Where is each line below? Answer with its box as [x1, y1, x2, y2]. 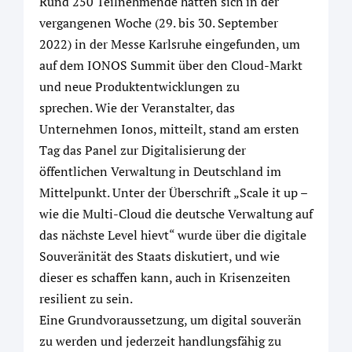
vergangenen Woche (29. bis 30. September [39, 14, 278, 31]
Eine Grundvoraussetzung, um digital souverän [39, 311, 302, 328]
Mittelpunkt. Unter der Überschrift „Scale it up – [39, 184, 307, 201]
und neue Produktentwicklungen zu [39, 78, 240, 95]
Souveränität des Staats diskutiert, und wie [39, 247, 280, 265]
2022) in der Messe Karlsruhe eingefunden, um [39, 35, 300, 53]
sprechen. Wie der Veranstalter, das [39, 99, 235, 116]
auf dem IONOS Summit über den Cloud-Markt [39, 57, 302, 74]
